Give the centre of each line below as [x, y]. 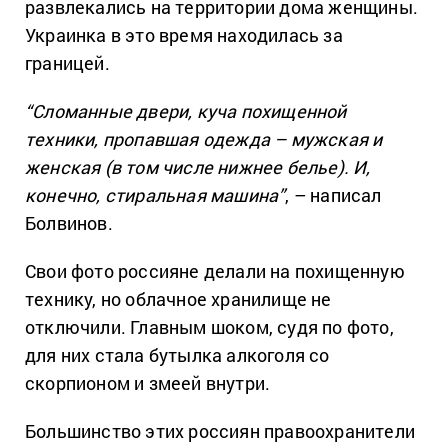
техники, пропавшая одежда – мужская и [204, 139]
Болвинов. [69, 223]
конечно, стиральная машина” [155, 195]
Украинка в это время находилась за [184, 35]
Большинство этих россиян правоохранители [220, 431]
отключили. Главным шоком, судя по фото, [209, 327]
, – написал [333, 195]
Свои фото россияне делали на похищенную [215, 271]
